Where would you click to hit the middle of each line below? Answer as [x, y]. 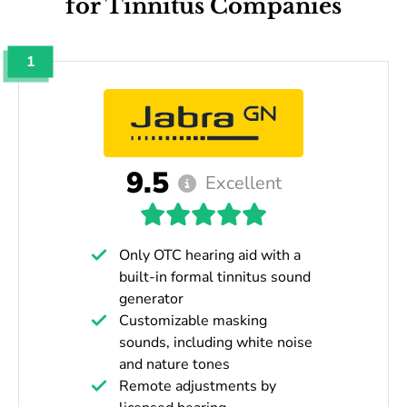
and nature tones [174, 364]
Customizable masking [193, 320]
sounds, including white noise [216, 342]
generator [151, 298]
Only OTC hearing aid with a [210, 255]
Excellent [243, 183]
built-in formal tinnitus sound [215, 277]
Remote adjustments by [198, 386]
